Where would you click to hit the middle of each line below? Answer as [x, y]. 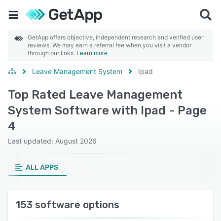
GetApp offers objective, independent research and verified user [115, 37]
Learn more [92, 53]
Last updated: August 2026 [52, 141]
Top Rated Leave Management [95, 95]
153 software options [68, 205]
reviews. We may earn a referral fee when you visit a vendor [110, 45]
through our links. [52, 53]
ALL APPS [42, 167]
